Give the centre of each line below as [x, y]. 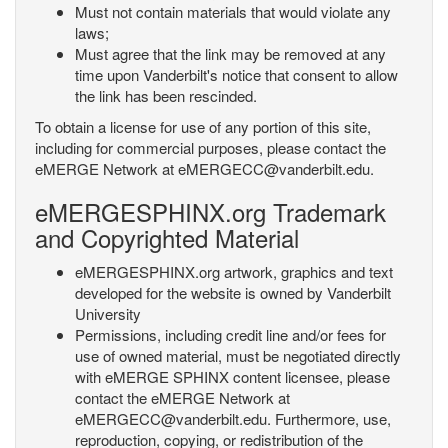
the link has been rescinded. [166, 95]
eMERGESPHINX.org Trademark [210, 211]
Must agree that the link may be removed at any [230, 53]
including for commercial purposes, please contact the [210, 147]
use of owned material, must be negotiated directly [238, 355]
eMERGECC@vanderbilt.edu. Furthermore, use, [233, 418]
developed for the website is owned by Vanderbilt [233, 292]
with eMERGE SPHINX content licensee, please [232, 376]
